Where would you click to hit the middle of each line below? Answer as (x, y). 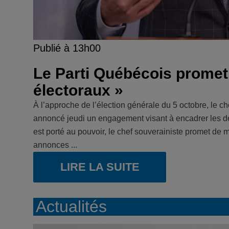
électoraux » (78, 90)
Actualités (71, 207)
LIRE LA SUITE (100, 167)
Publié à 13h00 (67, 48)
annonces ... (55, 145)
